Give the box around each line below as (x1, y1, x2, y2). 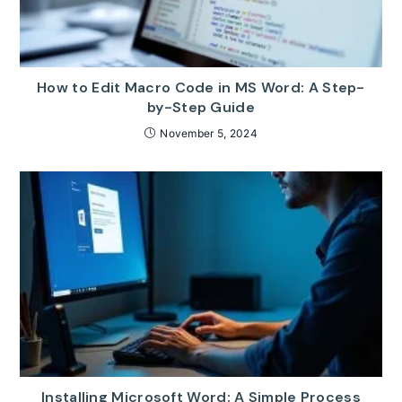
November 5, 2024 (160, 126, 258, 140)
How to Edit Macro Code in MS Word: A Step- (37, 77, 365, 97)
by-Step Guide (147, 97, 255, 117)
